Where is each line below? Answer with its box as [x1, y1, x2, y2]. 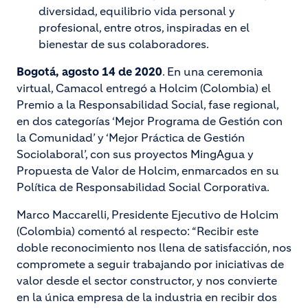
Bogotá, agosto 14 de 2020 [16, 65, 162, 78]
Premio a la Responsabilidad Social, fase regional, [16, 98, 278, 111]
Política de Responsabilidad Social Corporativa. [16, 180, 269, 194]
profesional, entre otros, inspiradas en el [38, 21, 250, 34]
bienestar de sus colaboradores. [38, 37, 209, 51]
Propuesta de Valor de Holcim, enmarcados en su [16, 164, 279, 177]
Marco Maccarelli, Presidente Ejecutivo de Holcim [16, 208, 278, 221]
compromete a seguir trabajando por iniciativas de [16, 257, 284, 271]
